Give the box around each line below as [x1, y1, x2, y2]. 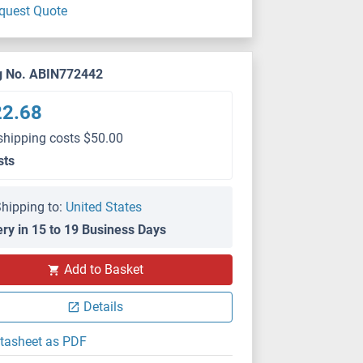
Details [83, 299, 124, 314]
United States [66, 199, 143, 215]
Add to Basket [63, 262, 143, 277]
